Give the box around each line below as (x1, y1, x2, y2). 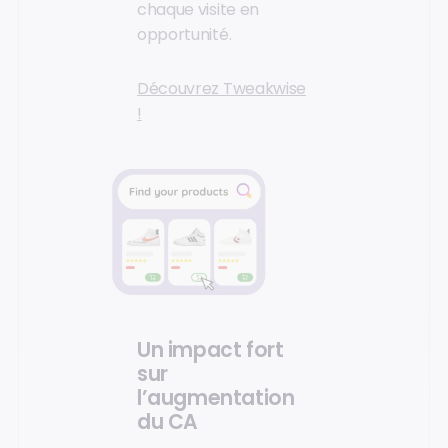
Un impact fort (137, 335, 284, 364)
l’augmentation (137, 383, 295, 412)
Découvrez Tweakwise (137, 76, 306, 100)
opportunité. (137, 23, 232, 47)
